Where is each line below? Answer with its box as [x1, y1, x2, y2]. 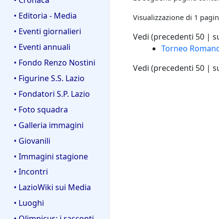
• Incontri [14, 166, 48, 177]
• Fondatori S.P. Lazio [14, 88, 90, 99]
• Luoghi [14, 197, 44, 209]
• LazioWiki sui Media [14, 182, 91, 193]
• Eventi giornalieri [14, 25, 81, 37]
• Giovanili [14, 135, 50, 146]
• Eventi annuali [14, 41, 70, 52]
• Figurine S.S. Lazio [14, 72, 85, 84]
